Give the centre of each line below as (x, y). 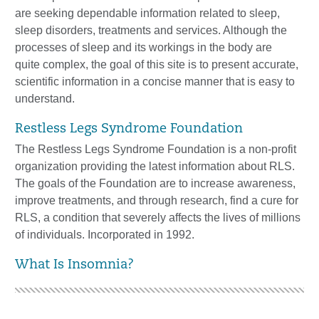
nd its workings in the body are (195, 47)
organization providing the (82, 166)
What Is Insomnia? (74, 265)
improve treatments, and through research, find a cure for (157, 200)
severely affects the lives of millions (212, 217)
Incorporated (119, 234)
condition (76, 217)
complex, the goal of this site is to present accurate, (171, 64)
